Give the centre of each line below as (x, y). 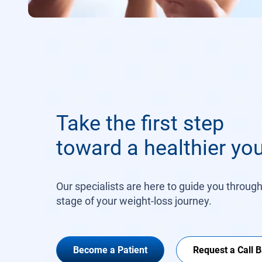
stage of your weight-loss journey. (134, 201)
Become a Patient (110, 250)
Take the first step (140, 123)
